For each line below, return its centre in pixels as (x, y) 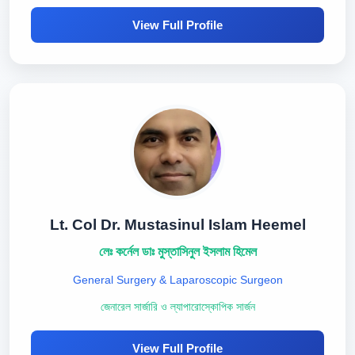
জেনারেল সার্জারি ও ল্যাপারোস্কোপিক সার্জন (177, 307)
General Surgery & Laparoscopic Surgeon (177, 280)
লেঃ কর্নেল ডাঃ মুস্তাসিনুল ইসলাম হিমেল (177, 252)
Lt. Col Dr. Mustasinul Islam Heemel (177, 225)
